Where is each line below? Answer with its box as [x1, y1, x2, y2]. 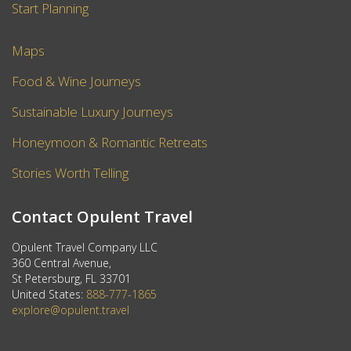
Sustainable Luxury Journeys [12, 103, 173, 121]
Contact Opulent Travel [12, 206, 193, 227]
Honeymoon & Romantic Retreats [12, 133, 208, 151]
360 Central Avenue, [12, 255, 111, 270]
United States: [12, 287, 86, 302]
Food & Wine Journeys [12, 72, 141, 90]
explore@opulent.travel [12, 302, 129, 317]
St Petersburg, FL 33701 [12, 271, 131, 286]
